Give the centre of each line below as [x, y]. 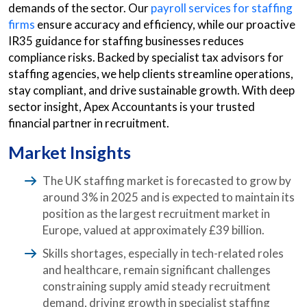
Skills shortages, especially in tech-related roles [163, 253]
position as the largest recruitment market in [156, 213]
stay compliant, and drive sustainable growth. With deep [151, 90]
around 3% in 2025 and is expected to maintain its [169, 197]
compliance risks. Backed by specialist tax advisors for [146, 57]
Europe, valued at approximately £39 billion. [153, 230]
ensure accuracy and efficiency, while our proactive [165, 24]
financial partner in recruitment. [89, 123]
